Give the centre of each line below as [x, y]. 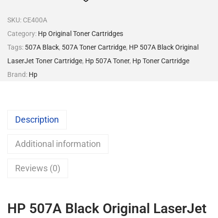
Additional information [58, 144]
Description [37, 120]
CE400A [35, 20]
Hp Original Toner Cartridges [81, 34]
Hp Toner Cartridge [161, 61]
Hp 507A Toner [107, 61]
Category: [23, 34]
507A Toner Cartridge [94, 47]
